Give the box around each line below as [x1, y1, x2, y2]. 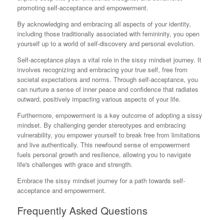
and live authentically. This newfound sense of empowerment [17, 139, 190, 149]
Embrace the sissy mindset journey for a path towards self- [17, 175, 185, 185]
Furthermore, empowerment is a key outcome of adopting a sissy [17, 110, 202, 120]
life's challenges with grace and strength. [17, 159, 133, 169]
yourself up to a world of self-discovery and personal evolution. [17, 38, 195, 48]
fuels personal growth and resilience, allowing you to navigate [17, 149, 191, 159]
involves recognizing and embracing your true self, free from [17, 64, 188, 74]
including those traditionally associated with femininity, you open [17, 28, 199, 38]
